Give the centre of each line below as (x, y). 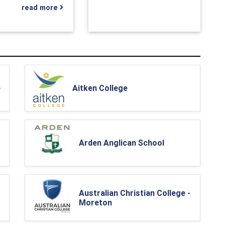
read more (40, 7)
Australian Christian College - (135, 193)
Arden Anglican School (122, 143)
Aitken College (100, 88)
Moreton (95, 202)
